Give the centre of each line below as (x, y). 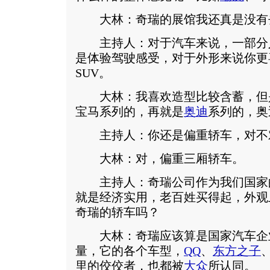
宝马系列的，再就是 (130, 112)
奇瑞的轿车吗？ (118, 212)
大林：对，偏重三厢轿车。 (160, 159)
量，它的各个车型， (130, 251)
